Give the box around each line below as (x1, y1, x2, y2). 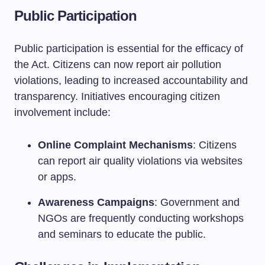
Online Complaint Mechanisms (38, 139, 193, 151)
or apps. (38, 171, 76, 183)
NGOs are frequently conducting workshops (38, 212, 244, 224)
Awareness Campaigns (38, 196, 154, 208)
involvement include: (14, 106, 111, 118)
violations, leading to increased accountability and (14, 75, 248, 86)
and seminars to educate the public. (38, 228, 206, 240)
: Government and (154, 196, 240, 208)
